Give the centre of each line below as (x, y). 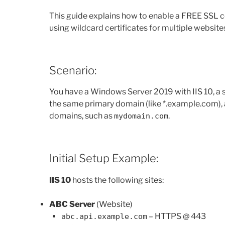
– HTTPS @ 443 (177, 216)
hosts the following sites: (117, 180)
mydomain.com (141, 116)
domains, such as (82, 116)
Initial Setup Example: (104, 158)
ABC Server (72, 204)
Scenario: (73, 70)
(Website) (114, 204)
